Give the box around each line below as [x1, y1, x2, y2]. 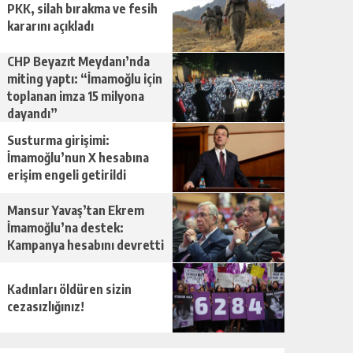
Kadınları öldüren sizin [7, 281, 132, 297]
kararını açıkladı [7, 18, 94, 34]
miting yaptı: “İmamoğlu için [7, 71, 162, 87]
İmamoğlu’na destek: [7, 220, 124, 236]
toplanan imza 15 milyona [7, 88, 144, 104]
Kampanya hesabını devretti [7, 237, 164, 253]
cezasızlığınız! [7, 299, 84, 314]
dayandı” [7, 106, 58, 121]
